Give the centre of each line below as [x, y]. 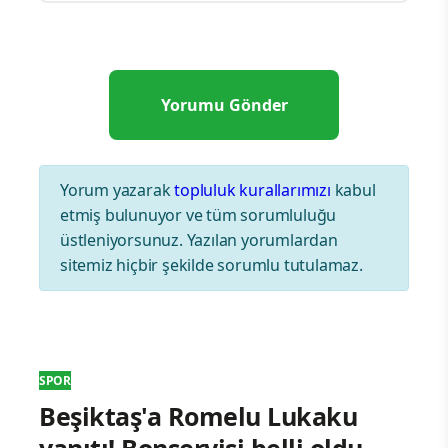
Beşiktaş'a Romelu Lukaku [198, 416]
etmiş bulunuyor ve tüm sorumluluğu [198, 215]
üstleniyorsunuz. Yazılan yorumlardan [199, 240]
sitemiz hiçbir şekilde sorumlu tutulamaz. [211, 265]
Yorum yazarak [117, 190]
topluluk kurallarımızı [252, 190]
